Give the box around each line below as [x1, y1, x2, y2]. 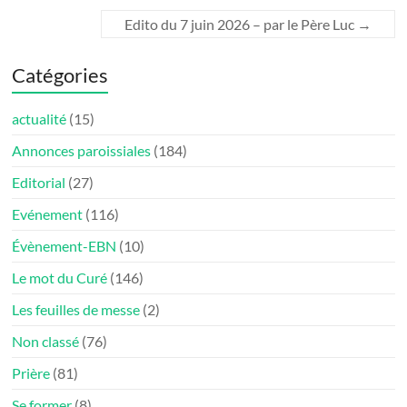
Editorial [12, 174, 66, 192]
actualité [12, 110, 67, 128]
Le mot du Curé [12, 269, 108, 287]
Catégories [12, 63, 109, 88]
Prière [12, 364, 51, 382]
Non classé [12, 333, 80, 351]
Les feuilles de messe [12, 301, 141, 319]
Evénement [12, 205, 84, 223]
